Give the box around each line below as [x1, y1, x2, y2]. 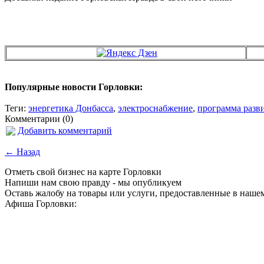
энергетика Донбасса [28, 103, 113, 113]
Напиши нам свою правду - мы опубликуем [5, 177, 181, 187]
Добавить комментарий [18, 125, 112, 136]
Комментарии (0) [5, 113, 73, 124]
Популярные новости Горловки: [5, 81, 143, 92]
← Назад [5, 146, 40, 157]
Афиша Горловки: [5, 198, 77, 209]
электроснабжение [118, 103, 193, 113]
